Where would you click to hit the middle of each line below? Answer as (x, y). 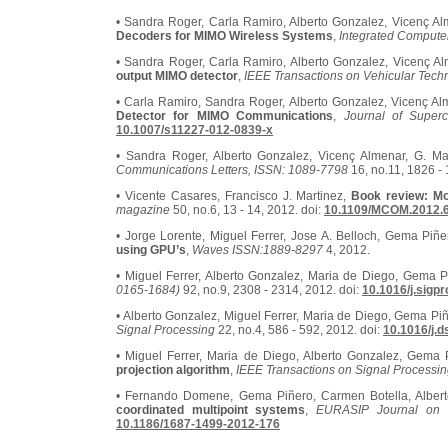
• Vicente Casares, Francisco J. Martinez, (234, 196)
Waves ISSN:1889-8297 (257, 250)
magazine (143, 210)
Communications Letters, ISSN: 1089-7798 (232, 170)
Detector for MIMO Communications (225, 116)
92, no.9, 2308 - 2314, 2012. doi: (271, 290)
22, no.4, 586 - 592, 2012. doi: (299, 330)
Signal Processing (165, 330)
